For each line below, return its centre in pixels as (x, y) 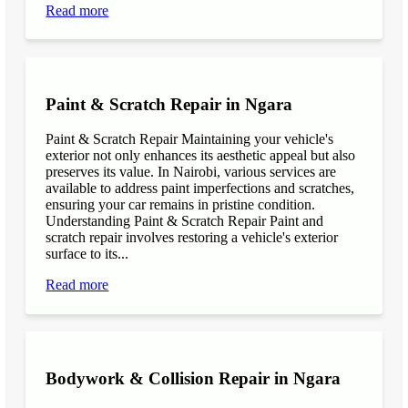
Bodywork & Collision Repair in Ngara (194, 379)
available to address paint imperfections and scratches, (200, 189)
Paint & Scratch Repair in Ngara (169, 104)
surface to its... (87, 254)
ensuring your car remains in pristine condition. (181, 205)
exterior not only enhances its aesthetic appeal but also (201, 156)
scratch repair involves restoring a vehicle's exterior (192, 238)
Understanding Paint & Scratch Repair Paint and (185, 221)
